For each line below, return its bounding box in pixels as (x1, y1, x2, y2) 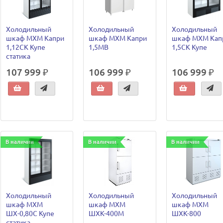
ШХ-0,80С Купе (5, 209, 54, 218)
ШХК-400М (89, 209, 124, 218)
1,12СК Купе (5, 43, 45, 52)
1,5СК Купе (171, 43, 207, 52)
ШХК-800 (171, 209, 201, 218)
